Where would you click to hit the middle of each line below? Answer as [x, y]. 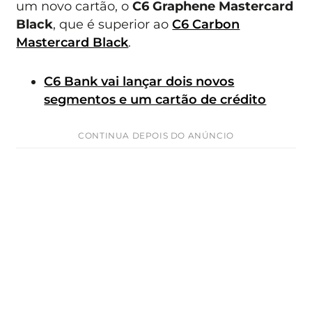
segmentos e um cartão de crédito [155, 100]
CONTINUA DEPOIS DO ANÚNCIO [156, 136]
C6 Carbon [206, 24]
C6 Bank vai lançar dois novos [139, 81]
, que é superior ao [113, 24]
